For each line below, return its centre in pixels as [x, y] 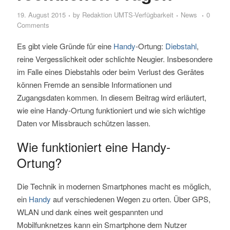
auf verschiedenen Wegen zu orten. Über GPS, [130, 199]
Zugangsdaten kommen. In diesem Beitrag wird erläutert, [111, 98]
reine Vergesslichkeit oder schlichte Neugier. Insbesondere [114, 59]
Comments [33, 25]
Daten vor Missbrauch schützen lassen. [83, 123]
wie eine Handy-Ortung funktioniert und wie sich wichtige [111, 110]
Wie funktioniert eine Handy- [93, 147]
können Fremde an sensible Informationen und [94, 85]
